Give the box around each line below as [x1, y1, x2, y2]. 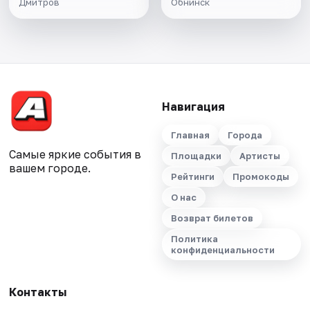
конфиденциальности [170, 244, 275, 256]
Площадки [170, 150, 221, 162]
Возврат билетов [170, 212, 253, 224]
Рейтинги [170, 171, 215, 183]
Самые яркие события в [9, 147, 142, 162]
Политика [170, 233, 218, 245]
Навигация [161, 100, 225, 114]
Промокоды [232, 171, 289, 183]
